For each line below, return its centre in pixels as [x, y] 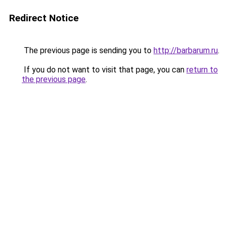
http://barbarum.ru [186, 50]
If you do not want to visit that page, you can [104, 70]
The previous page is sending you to [88, 50]
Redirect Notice [44, 18]
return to [202, 70]
